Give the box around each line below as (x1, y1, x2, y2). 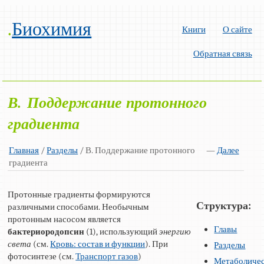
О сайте (222, 24, 252, 35)
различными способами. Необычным (8, 201, 150, 212)
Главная (9, 144, 39, 156)
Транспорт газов (75, 250, 138, 262)
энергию (159, 226, 192, 237)
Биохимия (12, 18, 92, 40)
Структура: (196, 200, 252, 212)
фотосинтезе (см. (8, 250, 76, 262)
